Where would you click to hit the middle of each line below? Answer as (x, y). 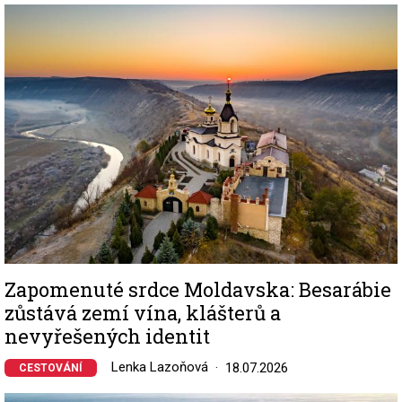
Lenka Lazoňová (160, 367)
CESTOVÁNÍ (51, 368)
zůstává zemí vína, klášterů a (143, 313)
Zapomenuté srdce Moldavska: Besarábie (198, 290)
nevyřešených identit (107, 336)
